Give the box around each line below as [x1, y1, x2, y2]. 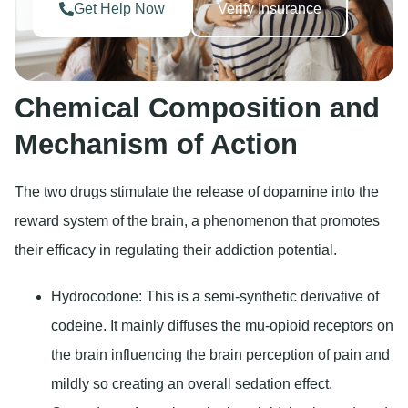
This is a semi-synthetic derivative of [142, 289, 379, 305]
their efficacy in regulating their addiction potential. [15, 242, 337, 259]
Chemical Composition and [15, 92, 380, 125]
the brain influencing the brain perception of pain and [51, 347, 390, 363]
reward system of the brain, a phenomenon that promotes [15, 213, 380, 229]
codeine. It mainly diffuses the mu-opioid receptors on [51, 318, 393, 334]
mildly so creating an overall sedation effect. [51, 376, 332, 393]
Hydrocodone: [51, 289, 142, 305]
